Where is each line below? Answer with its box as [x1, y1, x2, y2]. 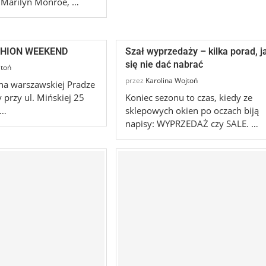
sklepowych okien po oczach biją [125, 104, 259, 117]
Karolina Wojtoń [145, 75, 198, 86]
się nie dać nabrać [125, 59, 203, 71]
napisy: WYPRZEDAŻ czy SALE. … [125, 118, 258, 130]
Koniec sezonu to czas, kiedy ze [125, 91, 252, 104]
